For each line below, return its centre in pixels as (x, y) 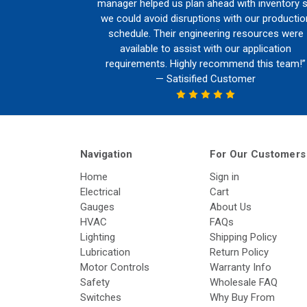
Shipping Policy (243, 237)
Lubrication (105, 252)
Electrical (100, 192)
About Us (230, 207)
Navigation (107, 154)
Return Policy (239, 252)
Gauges (97, 207)
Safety (95, 282)
